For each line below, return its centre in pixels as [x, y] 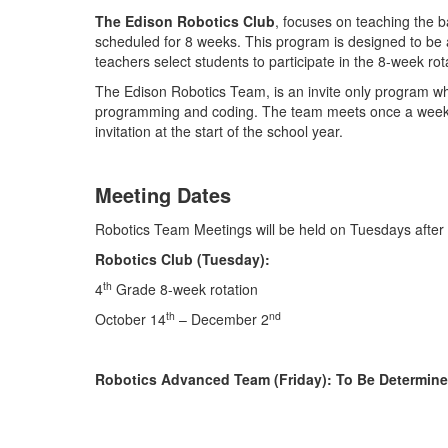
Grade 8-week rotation [185, 289]
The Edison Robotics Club [185, 21]
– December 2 [222, 319]
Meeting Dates [166, 194]
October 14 [130, 319]
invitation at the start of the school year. [221, 131]
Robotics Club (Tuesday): [182, 259]
